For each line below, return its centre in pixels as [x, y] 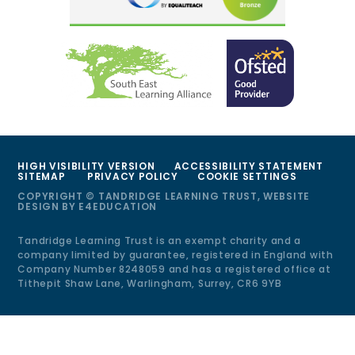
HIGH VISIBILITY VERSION [86, 166]
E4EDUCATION [118, 206]
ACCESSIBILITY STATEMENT [248, 166]
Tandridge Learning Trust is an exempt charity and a [160, 240]
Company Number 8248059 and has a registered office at [174, 269]
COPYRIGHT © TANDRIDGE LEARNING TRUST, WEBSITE [164, 196]
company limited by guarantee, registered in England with [176, 254]
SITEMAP [42, 176]
